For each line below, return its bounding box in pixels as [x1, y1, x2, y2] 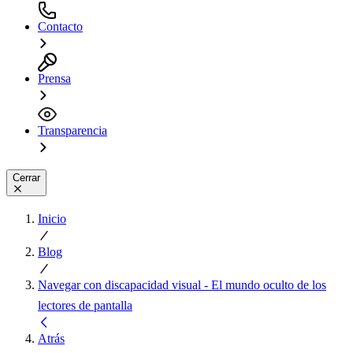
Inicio [38, 211, 66, 225]
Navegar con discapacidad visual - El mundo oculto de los [38, 277, 326, 292]
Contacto [38, 19, 83, 33]
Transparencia [38, 123, 107, 137]
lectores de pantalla [38, 298, 132, 312]
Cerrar [13, 171, 40, 184]
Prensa [38, 71, 71, 85]
